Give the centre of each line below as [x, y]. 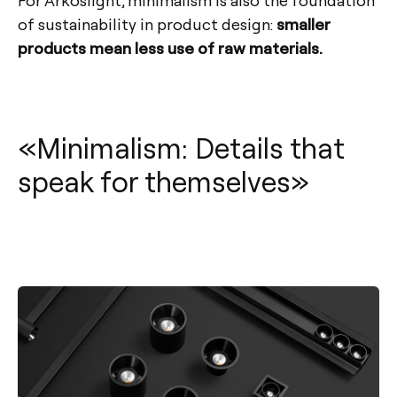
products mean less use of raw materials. [170, 48]
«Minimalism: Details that [181, 148]
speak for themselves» [163, 181]
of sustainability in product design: [147, 24]
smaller [304, 24]
